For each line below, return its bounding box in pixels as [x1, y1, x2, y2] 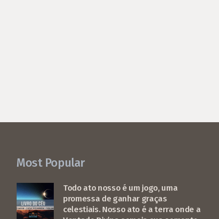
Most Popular [17, 156, 85, 170]
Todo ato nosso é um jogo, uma [63, 182, 178, 193]
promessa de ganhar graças [63, 193, 167, 204]
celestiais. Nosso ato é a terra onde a [63, 204, 201, 215]
